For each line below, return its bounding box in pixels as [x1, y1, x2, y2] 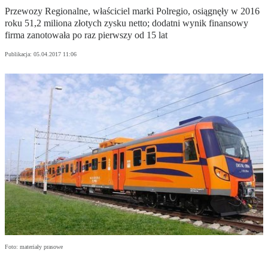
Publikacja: [5, 51, 33, 58]
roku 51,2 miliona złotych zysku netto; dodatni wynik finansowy [5, 18, 248, 29]
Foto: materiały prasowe [5, 243, 63, 251]
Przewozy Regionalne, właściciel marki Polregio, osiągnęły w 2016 [5, 6, 260, 17]
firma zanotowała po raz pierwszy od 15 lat [5, 30, 167, 41]
